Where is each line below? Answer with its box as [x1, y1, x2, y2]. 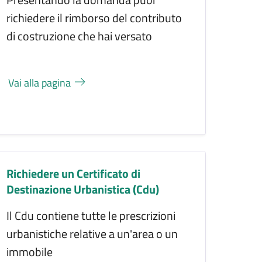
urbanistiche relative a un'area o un [6, 224, 178, 243]
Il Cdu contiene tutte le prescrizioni [6, 206, 176, 225]
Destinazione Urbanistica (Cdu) [6, 180, 160, 198]
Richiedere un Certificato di [6, 164, 141, 182]
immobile [6, 242, 53, 261]
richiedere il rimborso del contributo [6, 8, 182, 27]
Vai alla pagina [8, 74, 74, 91]
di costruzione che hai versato [6, 26, 153, 45]
